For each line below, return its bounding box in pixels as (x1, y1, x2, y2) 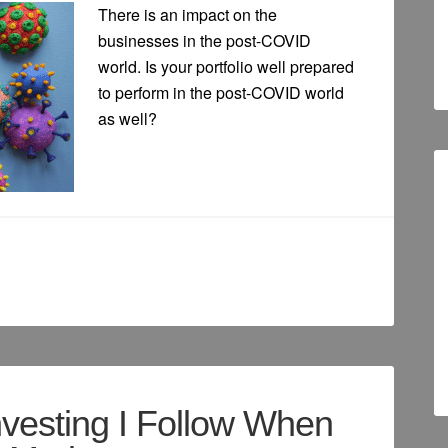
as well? (98, 107, 157, 131)
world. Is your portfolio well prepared (98, 55, 354, 79)
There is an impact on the (98, 3, 277, 27)
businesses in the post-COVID (98, 29, 311, 53)
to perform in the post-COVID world (98, 81, 344, 105)
